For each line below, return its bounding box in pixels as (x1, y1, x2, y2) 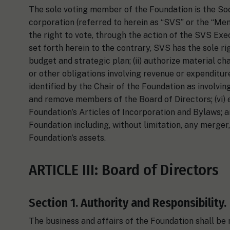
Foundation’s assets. (29, 132, 106, 143)
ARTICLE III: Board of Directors (29, 160, 219, 179)
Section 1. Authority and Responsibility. (29, 195, 226, 210)
